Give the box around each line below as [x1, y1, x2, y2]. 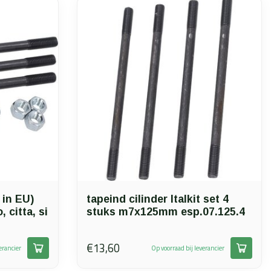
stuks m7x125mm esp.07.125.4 [87, 206, 245, 218]
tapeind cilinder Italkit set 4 [87, 193, 229, 205]
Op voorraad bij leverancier [151, 243, 224, 253]
